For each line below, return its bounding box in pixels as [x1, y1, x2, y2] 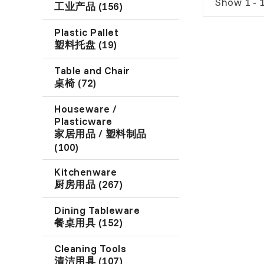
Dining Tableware [54, 203, 140, 216]
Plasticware [54, 114, 113, 127]
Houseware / [54, 102, 117, 115]
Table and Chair [54, 64, 130, 77]
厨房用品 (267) [54, 177, 123, 190]
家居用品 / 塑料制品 [54, 127, 147, 140]
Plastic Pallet [54, 25, 119, 38]
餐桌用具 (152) [54, 216, 123, 229]
